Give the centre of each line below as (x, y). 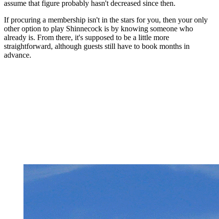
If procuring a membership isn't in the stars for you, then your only (106, 20)
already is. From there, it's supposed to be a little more (87, 38)
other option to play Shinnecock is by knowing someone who (99, 29)
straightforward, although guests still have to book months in (97, 46)
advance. (18, 55)
